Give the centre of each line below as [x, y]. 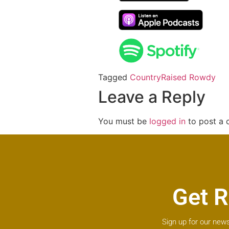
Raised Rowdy [188, 77]
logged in [167, 121]
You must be [124, 121]
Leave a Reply [152, 97]
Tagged [114, 77]
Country [145, 77]
